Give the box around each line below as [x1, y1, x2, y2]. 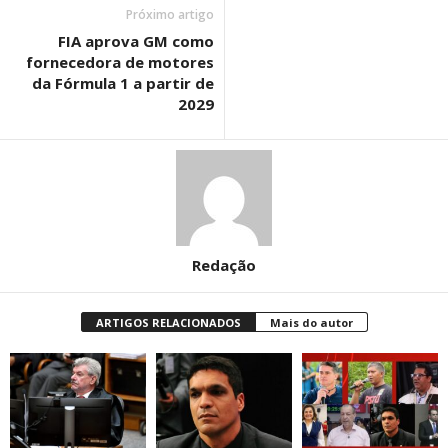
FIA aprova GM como [58, 31, 214, 52]
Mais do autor [269, 315, 353, 331]
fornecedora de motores [26, 52, 214, 73]
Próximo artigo [126, 6, 214, 24]
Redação [192, 255, 256, 276]
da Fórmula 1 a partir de [32, 73, 214, 94]
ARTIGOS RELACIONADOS [95, 315, 241, 331]
